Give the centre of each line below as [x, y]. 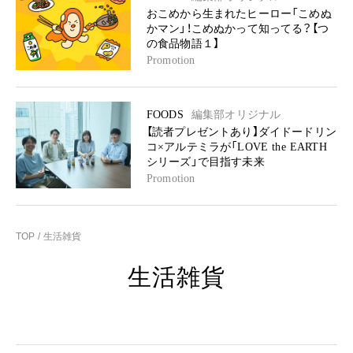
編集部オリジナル [236, 115]
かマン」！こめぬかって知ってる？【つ [238, 29]
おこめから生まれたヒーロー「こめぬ [239, 14]
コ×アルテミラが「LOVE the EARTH [237, 147]
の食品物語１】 [183, 44]
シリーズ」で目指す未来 [206, 162]
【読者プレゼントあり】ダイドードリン [242, 132]
